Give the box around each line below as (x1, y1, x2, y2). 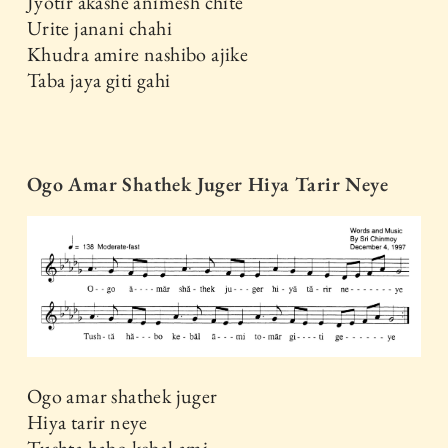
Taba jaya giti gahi (26, 66, 171, 93)
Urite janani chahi (26, 14, 173, 41)
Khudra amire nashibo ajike (26, 40, 249, 67)
